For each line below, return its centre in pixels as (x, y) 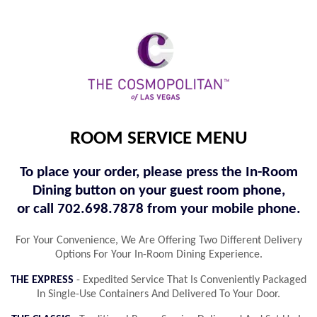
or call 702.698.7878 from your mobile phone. (158, 209)
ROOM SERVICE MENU (158, 139)
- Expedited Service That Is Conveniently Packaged (190, 280)
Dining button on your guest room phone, (158, 190)
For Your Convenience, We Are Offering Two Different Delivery (158, 240)
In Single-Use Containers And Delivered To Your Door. (158, 294)
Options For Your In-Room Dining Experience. (158, 254)
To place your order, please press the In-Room (158, 172)
